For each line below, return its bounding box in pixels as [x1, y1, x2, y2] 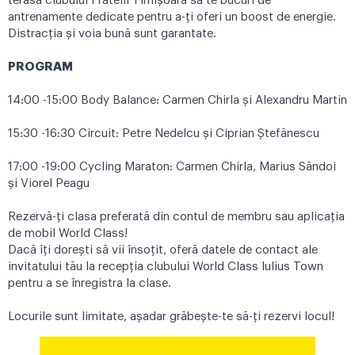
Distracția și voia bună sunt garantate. [8, 28, 216, 40]
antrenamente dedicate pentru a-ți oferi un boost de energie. [8, 11, 336, 24]
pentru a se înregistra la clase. [8, 277, 171, 290]
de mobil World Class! [8, 227, 128, 240]
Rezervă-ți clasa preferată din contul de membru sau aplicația [8, 211, 345, 223]
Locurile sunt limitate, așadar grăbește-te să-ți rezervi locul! [8, 311, 334, 323]
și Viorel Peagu [8, 177, 90, 190]
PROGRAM [8, 61, 73, 74]
